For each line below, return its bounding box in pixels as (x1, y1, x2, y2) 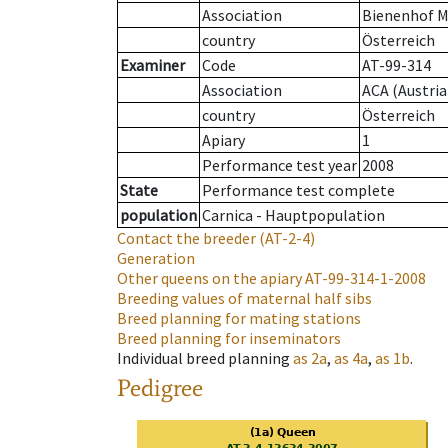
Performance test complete (202, 180, 395, 201)
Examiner (120, 55, 185, 76)
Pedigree (117, 373, 203, 403)
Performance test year (202, 155, 357, 176)
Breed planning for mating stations (117, 308, 361, 329)
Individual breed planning (117, 348, 290, 369)
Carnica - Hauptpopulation (202, 205, 385, 226)
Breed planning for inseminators (117, 328, 341, 349)
